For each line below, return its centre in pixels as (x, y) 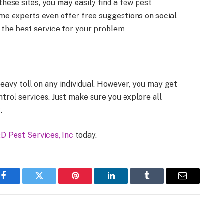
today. (85, 135)
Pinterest (90, 183)
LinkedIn (126, 183)
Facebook (20, 183)
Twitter (51, 183)
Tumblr (159, 183)
